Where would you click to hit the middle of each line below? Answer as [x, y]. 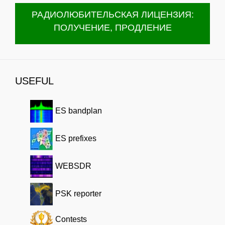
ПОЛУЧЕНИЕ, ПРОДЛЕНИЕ [113, 28]
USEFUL [34, 81]
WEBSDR [73, 166]
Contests [71, 219]
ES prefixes [76, 139]
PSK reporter [78, 194]
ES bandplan [79, 111]
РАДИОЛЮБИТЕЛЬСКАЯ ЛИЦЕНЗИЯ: [113, 15]
